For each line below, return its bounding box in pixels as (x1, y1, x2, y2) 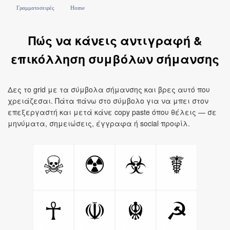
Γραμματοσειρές (16, 5, 54, 11)
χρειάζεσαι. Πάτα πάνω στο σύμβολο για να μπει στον (8, 95, 208, 106)
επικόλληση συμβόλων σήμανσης (11, 50, 219, 67)
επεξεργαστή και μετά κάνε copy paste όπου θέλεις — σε (8, 107, 217, 117)
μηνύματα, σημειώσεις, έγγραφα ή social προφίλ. (8, 118, 190, 128)
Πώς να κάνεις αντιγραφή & (28, 32, 202, 49)
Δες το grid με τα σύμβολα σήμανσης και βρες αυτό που (8, 84, 210, 94)
